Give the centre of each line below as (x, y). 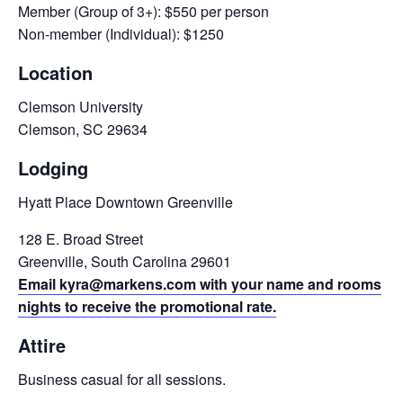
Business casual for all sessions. (122, 379)
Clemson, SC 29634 (83, 129)
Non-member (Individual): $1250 (121, 33)
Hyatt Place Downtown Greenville (125, 201)
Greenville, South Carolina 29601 (125, 261)
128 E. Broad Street (81, 238)
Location (55, 72)
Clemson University (81, 106)
